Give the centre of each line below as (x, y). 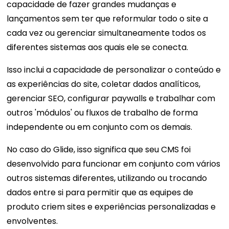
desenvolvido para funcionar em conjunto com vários (114, 164)
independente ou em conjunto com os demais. (100, 127)
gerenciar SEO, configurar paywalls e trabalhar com (111, 99)
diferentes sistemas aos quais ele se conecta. (98, 48)
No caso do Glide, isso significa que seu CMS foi (99, 150)
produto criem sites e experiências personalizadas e (111, 207)
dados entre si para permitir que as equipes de (100, 193)
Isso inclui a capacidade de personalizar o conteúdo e (114, 70)
